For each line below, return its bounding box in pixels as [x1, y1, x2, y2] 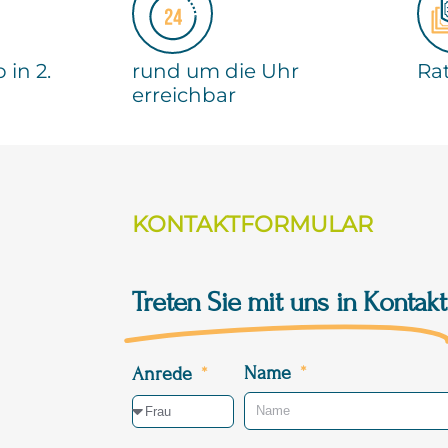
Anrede [132, 362, 197, 386]
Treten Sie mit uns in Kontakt [132, 285, 446, 319]
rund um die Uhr [132, 59, 299, 84]
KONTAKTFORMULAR [132, 210, 373, 239]
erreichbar [132, 83, 236, 108]
